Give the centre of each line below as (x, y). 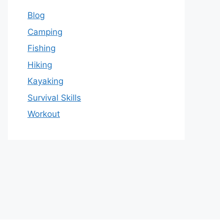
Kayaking (45, 81)
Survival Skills (54, 97)
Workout (44, 114)
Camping (45, 32)
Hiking (40, 65)
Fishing (41, 48)
